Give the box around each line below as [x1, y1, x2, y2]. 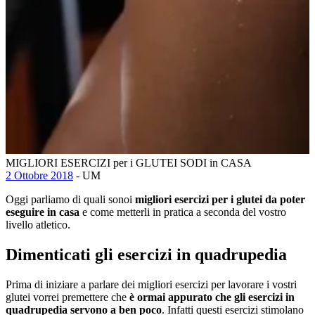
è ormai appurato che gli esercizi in [127, 290, 295, 303]
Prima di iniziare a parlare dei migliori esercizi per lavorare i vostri [6, 278, 297, 290]
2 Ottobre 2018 [6, 169, 73, 181]
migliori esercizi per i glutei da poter [135, 193, 305, 205]
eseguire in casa [6, 205, 79, 218]
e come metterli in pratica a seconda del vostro [79, 205, 286, 218]
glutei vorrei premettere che [6, 290, 127, 303]
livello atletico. [6, 218, 70, 231]
